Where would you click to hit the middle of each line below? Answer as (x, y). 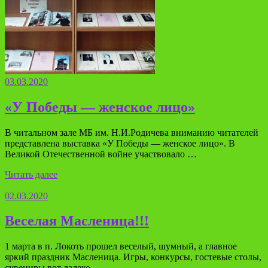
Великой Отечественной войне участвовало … (101, 154)
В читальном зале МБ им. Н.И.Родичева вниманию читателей (132, 132)
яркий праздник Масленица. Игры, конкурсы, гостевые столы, (133, 257)
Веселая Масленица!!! (77, 221)
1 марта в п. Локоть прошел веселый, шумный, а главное (121, 246)
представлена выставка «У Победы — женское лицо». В (120, 143)
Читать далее (31, 174)
